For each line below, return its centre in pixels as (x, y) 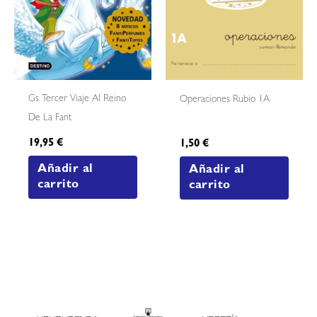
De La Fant (50, 118)
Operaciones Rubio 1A (225, 99)
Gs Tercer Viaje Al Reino (77, 99)
